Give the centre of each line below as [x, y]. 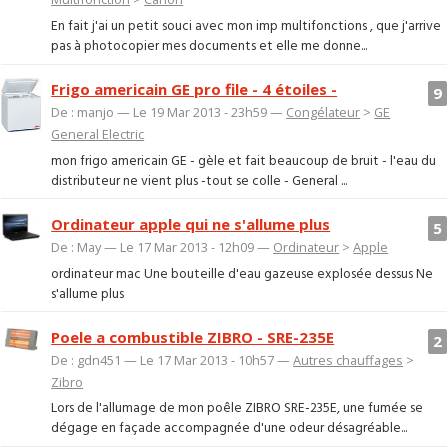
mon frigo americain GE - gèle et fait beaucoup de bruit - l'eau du [244, 161]
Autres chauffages [348, 359]
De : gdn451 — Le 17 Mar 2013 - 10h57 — [172, 359]
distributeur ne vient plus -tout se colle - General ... [199, 181]
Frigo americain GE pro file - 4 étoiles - [194, 89]
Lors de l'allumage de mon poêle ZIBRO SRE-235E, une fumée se [237, 409]
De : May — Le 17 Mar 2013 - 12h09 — [162, 247]
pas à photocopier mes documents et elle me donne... [209, 46]
